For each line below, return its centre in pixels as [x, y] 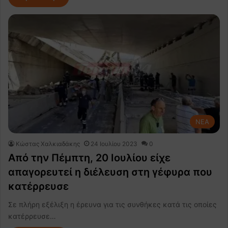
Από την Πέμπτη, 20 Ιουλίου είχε [89, 158]
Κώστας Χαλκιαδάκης [48, 144]
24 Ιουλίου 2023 [114, 144]
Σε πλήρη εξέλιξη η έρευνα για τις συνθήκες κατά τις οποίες [112, 205]
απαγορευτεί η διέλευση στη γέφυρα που [110, 172]
